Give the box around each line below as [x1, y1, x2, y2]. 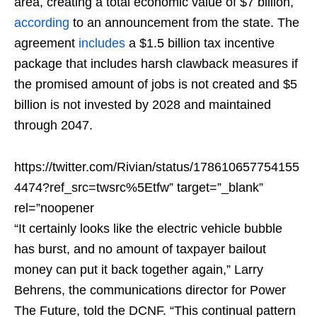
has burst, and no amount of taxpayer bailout [14, 242, 266, 257]
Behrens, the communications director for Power [14, 283, 286, 298]
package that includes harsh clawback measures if [14, 57, 298, 71]
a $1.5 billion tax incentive [125, 36, 275, 51]
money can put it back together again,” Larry [14, 263, 263, 277]
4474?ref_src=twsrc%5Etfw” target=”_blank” [14, 180, 263, 195]
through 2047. [14, 118, 93, 133]
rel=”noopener [14, 201, 94, 216]
